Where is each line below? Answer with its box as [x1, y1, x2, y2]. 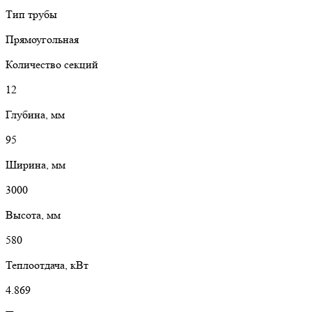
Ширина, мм [6, 157, 65, 171]
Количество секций [6, 57, 98, 71]
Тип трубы [6, 7, 57, 21]
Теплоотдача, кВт [6, 258, 88, 272]
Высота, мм [6, 208, 61, 221]
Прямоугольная [6, 32, 79, 46]
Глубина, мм [6, 107, 65, 121]
